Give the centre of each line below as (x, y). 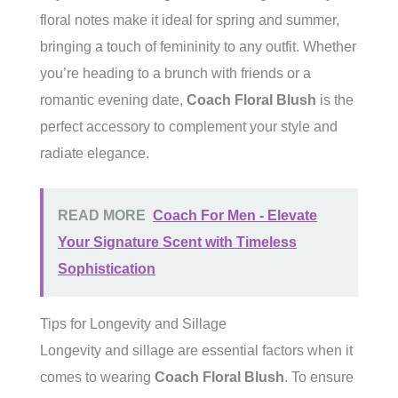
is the (335, 100)
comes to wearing (97, 377)
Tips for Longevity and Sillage (133, 324)
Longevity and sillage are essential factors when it (196, 350)
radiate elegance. (95, 153)
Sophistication (107, 269)
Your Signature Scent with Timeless (177, 242)
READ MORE (102, 215)
